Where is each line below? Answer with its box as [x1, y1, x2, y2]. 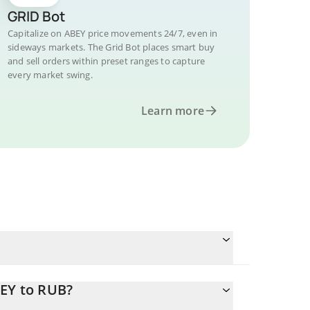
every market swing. [8, 69, 93, 81]
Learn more [141, 103, 204, 118]
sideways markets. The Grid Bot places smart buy [8, 41, 215, 53]
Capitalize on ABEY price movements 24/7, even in [8, 27, 218, 39]
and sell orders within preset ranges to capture [8, 55, 206, 67]
